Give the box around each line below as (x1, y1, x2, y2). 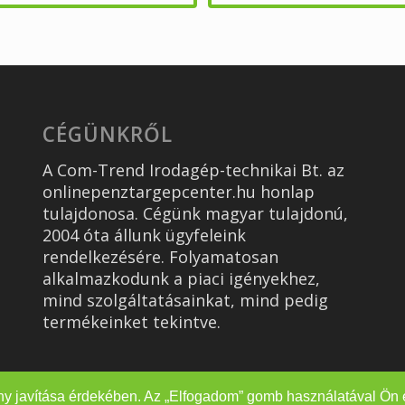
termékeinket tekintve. (42, 310, 221, 333)
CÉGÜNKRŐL (42, 119, 173, 148)
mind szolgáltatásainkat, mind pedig (42, 288, 328, 311)
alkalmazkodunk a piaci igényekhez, (42, 267, 320, 289)
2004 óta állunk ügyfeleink (42, 223, 246, 246)
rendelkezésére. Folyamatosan (42, 245, 278, 268)
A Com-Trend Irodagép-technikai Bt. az (42, 158, 344, 181)
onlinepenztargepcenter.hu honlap (42, 180, 315, 202)
